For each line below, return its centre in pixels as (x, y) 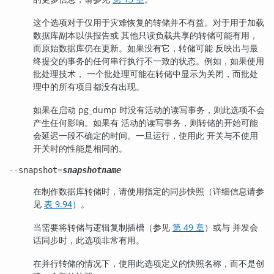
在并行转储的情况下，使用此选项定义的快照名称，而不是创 (149, 264)
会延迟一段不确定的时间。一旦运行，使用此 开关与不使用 (146, 135)
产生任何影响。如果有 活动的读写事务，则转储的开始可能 (146, 122)
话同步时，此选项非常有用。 (89, 240)
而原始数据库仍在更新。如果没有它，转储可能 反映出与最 (146, 48)
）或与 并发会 (231, 228)
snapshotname (92, 170)
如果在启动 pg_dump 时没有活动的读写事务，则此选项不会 (149, 109)
